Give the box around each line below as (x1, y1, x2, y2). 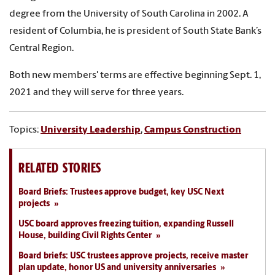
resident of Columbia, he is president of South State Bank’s (9, 26, 261, 37)
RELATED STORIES (18, 159, 101, 176)
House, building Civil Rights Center (18, 231, 152, 241)
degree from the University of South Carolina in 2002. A (9, 9, 249, 20)
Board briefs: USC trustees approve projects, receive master (18, 252, 248, 261)
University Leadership (41, 125, 141, 136)
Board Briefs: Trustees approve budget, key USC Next (18, 188, 224, 198)
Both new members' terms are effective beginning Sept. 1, (9, 71, 261, 81)
